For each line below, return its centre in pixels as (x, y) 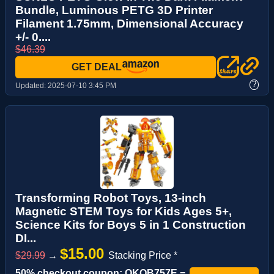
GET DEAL (97, 67)
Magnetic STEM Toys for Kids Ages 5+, (124, 211)
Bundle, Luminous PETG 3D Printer (114, 10)
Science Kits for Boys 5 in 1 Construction (131, 224)
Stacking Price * (143, 255)
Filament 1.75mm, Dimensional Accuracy (129, 23)
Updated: (31, 85)
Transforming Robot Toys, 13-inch (111, 198)
